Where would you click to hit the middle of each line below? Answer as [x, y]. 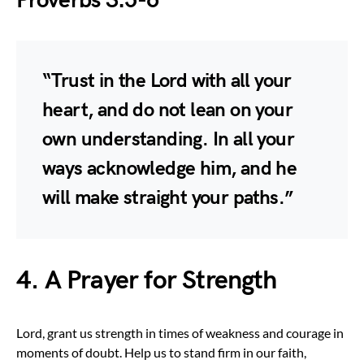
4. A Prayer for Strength [146, 280]
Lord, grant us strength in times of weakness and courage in [180, 332]
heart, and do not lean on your [167, 110]
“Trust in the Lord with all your [167, 80]
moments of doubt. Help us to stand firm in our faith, [161, 352]
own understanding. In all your [168, 139]
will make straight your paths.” [168, 197]
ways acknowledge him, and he [170, 168]
